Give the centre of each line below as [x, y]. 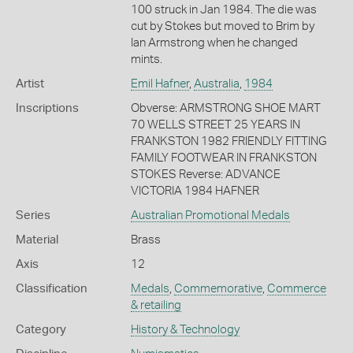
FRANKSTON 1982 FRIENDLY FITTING [229, 141]
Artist [30, 84]
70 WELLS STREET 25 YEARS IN [215, 124]
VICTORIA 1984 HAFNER [195, 191]
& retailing [156, 305]
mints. [146, 59]
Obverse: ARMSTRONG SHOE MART [225, 108]
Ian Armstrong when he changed [214, 43]
